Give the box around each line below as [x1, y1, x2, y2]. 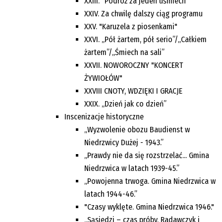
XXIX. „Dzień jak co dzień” [84, 99, 166, 109]
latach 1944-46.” [84, 189, 137, 199]
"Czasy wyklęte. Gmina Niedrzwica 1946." [84, 202, 214, 212]
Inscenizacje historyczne [64, 111, 144, 121]
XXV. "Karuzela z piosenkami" [84, 21, 177, 31]
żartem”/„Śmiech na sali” [84, 47, 165, 57]
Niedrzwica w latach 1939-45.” [84, 163, 179, 173]
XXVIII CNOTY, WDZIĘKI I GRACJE [84, 86, 182, 96]
